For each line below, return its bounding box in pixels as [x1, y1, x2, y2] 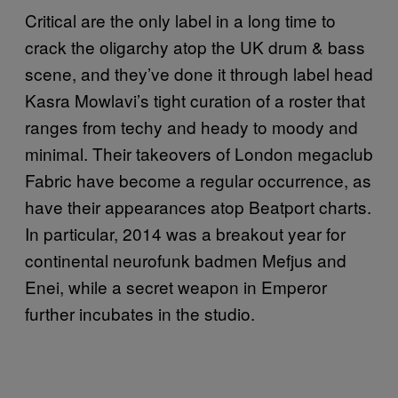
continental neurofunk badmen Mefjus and [25, 247, 346, 272]
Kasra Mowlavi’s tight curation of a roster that [25, 87, 365, 112]
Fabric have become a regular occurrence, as [25, 167, 371, 192]
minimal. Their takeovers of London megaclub [25, 140, 373, 165]
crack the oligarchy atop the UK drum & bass [25, 34, 365, 59]
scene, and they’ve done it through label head [25, 60, 373, 85]
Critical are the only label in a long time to [25, 7, 336, 32]
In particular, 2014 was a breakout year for [25, 220, 346, 245]
